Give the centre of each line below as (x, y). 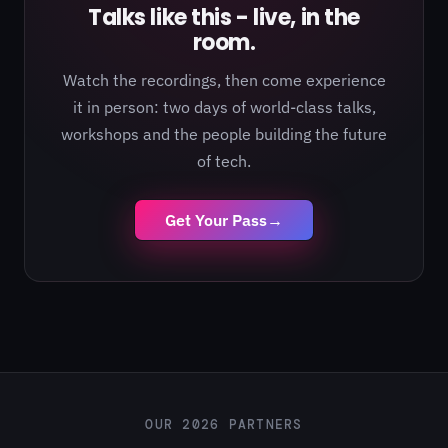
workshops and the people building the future (224, 134)
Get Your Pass (216, 220)
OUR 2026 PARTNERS (224, 425)
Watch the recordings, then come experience (224, 80)
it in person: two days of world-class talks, (224, 107)
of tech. (224, 161)
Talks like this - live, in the (224, 17)
